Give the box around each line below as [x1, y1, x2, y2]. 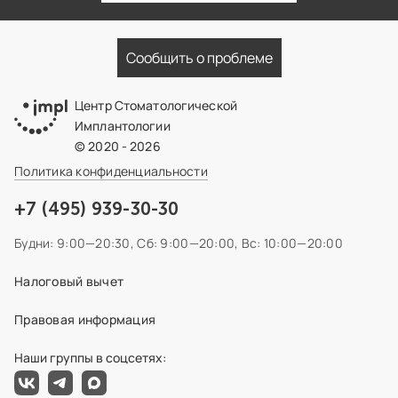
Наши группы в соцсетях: [14, 349, 166, 367]
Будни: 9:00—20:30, [14, 235, 135, 252]
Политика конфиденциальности [14, 163, 208, 180]
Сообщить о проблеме [125, 48, 273, 68]
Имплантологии [75, 117, 171, 135]
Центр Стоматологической [75, 97, 237, 115]
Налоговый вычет [14, 273, 124, 291]
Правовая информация [14, 311, 156, 329]
